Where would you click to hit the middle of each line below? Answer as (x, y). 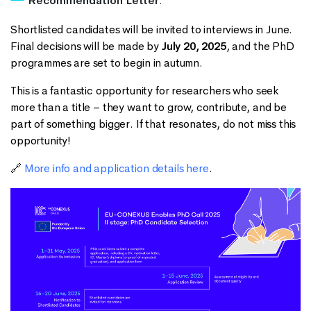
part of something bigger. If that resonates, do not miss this (153, 124)
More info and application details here (116, 168)
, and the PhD (260, 46)
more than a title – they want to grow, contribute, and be (149, 107)
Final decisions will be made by (86, 46)
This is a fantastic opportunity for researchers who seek (145, 90)
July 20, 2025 (194, 46)
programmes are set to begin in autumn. (108, 62)
